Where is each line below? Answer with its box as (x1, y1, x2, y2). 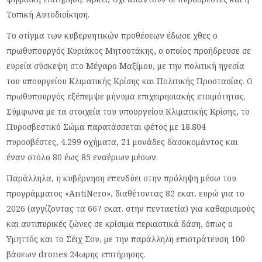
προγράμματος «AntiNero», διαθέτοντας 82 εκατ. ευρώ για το (6, 187, 245, 199)
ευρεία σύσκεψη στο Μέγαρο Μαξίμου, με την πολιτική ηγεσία (6, 60, 245, 71)
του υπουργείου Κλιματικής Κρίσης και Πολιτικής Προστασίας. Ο (6, 75, 253, 87)
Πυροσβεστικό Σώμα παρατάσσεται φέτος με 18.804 (6, 120, 206, 132)
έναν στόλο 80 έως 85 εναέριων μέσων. (6, 151, 158, 163)
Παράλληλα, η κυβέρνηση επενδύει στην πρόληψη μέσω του (6, 172, 237, 184)
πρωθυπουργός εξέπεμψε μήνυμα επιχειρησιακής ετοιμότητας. (6, 90, 246, 102)
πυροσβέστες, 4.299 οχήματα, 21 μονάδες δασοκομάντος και (6, 136, 239, 147)
